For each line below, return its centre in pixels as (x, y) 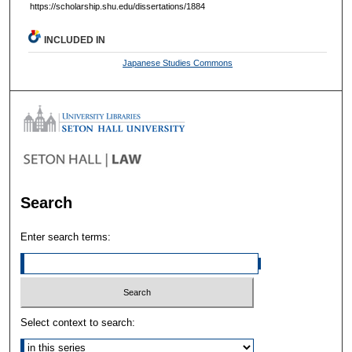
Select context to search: (78, 322)
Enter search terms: (66, 237)
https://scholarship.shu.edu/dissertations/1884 (117, 7)
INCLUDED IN (75, 40)
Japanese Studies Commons (178, 63)
